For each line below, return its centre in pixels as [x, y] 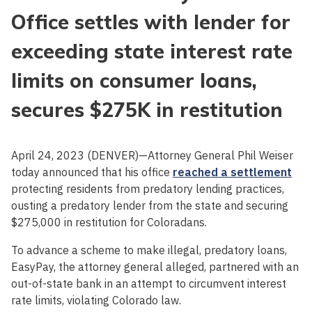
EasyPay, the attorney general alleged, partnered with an [155, 267]
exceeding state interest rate [152, 52]
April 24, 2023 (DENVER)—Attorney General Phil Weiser [152, 156]
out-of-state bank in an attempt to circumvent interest [149, 284]
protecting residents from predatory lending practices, [148, 189]
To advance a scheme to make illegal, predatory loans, [149, 250]
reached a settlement [232, 172]
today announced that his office [92, 172]
